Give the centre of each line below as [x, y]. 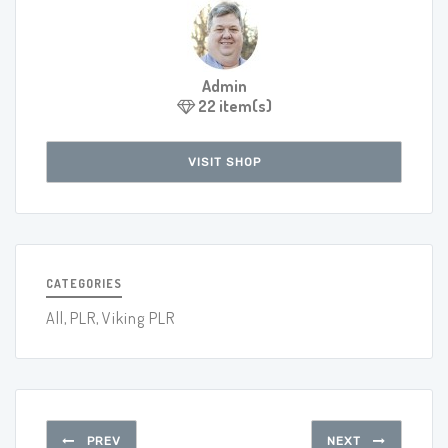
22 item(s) [233, 106]
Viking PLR [138, 318]
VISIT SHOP [224, 162]
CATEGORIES [84, 284]
